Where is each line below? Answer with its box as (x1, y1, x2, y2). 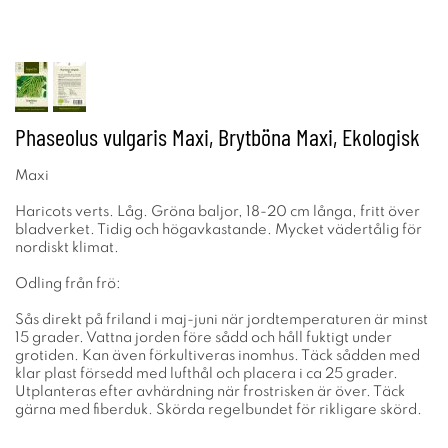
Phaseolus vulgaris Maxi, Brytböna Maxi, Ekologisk (15, 122, 420, 151)
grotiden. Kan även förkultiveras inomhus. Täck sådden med (15, 349, 420, 363)
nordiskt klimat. (15, 241, 119, 255)
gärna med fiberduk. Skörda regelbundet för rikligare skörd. (15, 403, 422, 417)
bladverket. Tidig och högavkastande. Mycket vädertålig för (15, 223, 422, 237)
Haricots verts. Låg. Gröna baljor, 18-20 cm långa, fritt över (15, 205, 420, 219)
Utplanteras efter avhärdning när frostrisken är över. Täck (15, 385, 405, 399)
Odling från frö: (15, 277, 121, 291)
